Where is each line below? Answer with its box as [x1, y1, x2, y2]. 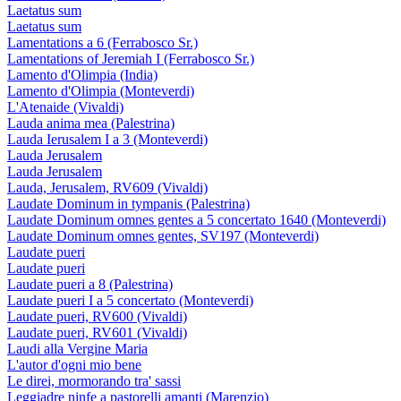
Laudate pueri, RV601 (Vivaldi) [7, 325, 187, 340]
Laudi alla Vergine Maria [7, 341, 148, 356]
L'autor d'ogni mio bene [7, 357, 141, 372]
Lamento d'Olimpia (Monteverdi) [7, 83, 194, 98]
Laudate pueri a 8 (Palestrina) [7, 277, 173, 292]
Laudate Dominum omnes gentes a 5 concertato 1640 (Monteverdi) [7, 212, 386, 227]
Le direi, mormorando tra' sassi [7, 373, 181, 388]
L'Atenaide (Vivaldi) [7, 99, 124, 115]
